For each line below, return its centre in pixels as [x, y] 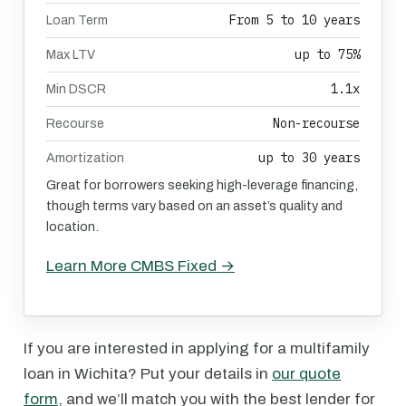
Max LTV [71, 55]
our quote [306, 374]
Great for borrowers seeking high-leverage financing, [202, 185]
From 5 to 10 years [295, 20]
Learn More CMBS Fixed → [140, 266]
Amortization [85, 158]
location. [72, 227]
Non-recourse [316, 123]
